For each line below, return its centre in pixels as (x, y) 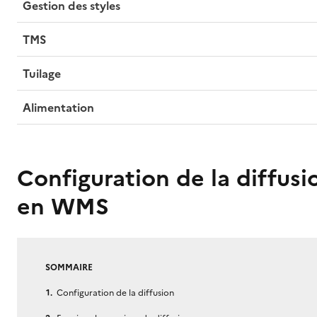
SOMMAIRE (69, 267)
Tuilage (41, 74)
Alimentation (58, 108)
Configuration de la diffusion (115, 293)
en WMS (63, 207)
